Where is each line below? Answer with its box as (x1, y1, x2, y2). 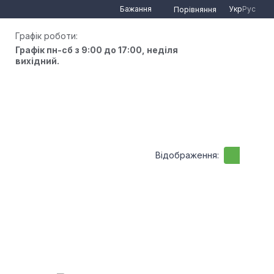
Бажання (120, 4, 152, 13)
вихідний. (15, 56, 60, 66)
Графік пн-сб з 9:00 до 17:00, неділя (15, 45, 179, 55)
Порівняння (174, 4, 217, 14)
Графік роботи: (15, 31, 78, 41)
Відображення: (155, 149, 219, 160)
